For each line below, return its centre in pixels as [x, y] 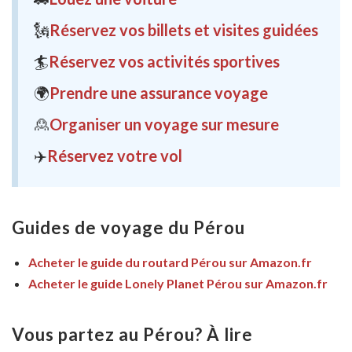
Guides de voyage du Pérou [128, 227]
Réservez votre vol [115, 155]
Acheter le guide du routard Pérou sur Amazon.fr [170, 262]
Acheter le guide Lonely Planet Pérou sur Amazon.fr [178, 283]
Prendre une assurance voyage [159, 92]
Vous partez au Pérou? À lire [132, 334]
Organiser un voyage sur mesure [164, 124]
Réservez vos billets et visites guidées [184, 29]
